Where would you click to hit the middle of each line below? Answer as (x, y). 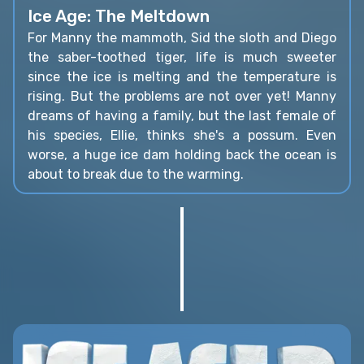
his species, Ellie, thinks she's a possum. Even (182, 136)
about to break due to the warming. (136, 175)
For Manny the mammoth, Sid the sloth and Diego (182, 38)
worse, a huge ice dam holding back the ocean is (182, 155)
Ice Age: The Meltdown (119, 16)
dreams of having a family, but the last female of (182, 116)
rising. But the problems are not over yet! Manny (182, 97)
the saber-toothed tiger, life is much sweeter (182, 58)
